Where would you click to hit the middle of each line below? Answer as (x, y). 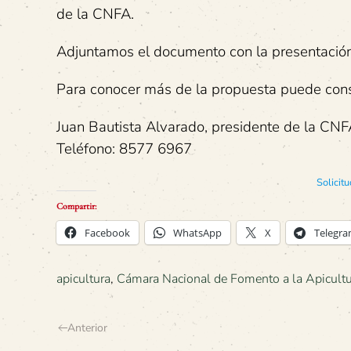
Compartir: (76, 206)
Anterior (87, 328)
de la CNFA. (95, 14)
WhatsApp (197, 233)
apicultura (83, 279)
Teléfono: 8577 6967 (124, 149)
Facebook (107, 233)
